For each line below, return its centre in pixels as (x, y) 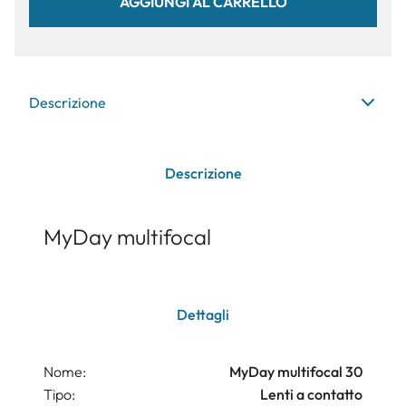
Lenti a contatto (311, 395)
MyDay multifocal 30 (296, 372)
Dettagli (203, 315)
